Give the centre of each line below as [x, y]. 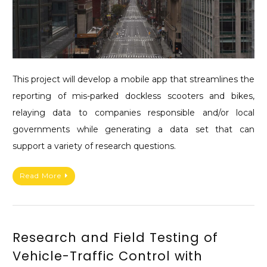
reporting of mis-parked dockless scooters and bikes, [133, 96]
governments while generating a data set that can [133, 129]
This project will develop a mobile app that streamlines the [133, 79]
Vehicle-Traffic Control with [108, 256]
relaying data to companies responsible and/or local [133, 112]
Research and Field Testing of [115, 238]
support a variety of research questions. [94, 146]
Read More [41, 176]
